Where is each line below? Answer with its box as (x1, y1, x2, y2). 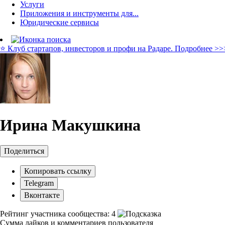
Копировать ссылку (24, 166, 91, 175)
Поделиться (4, 146, 44, 155)
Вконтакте (24, 190, 60, 199)
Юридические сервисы (20, 18, 99, 27)
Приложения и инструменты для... (20, 9, 139, 18)
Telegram (24, 178, 54, 187)
